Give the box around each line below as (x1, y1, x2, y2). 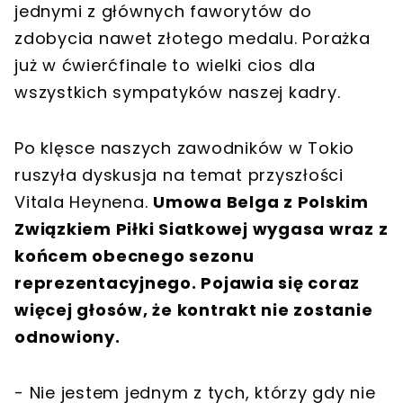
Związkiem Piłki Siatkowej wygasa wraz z (14, 218, 389, 241)
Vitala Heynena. (14, 191, 153, 214)
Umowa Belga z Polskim (153, 191, 369, 214)
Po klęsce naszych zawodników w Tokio (14, 137, 354, 160)
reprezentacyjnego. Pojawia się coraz (14, 272, 360, 295)
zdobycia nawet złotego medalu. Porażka (14, 27, 371, 50)
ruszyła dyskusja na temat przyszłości (14, 164, 344, 187)
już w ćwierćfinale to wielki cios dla (14, 54, 316, 77)
